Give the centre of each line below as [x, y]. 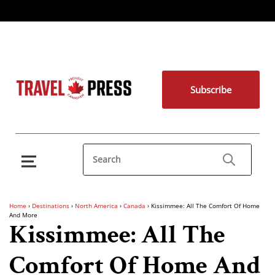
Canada [134, 206]
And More [23, 215]
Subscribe [211, 90]
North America [96, 206]
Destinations [51, 206]
